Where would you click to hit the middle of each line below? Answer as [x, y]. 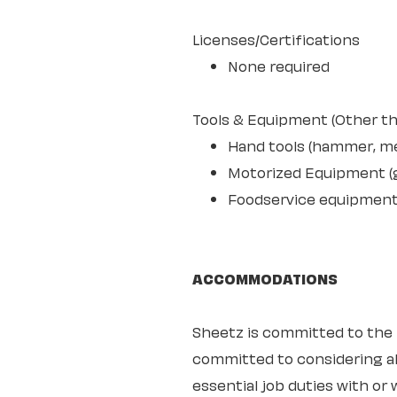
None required [279, 65]
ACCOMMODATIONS [265, 278]
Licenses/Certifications [276, 39]
